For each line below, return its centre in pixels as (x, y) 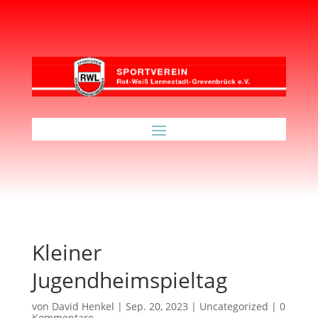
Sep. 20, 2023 (157, 306)
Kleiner (66, 252)
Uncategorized (234, 306)
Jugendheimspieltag (129, 280)
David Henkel (83, 306)
